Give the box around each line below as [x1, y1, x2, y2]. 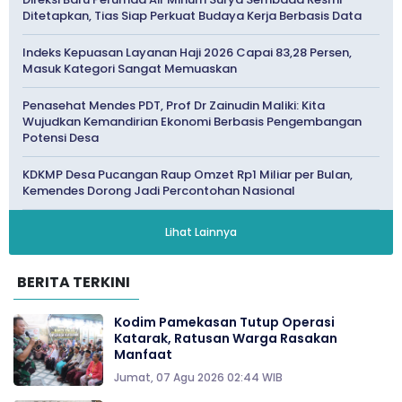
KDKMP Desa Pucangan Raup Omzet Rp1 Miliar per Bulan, [22, 166, 353, 184]
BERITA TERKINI [17, 272, 130, 293]
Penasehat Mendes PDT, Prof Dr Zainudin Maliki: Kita [22, 97, 325, 115]
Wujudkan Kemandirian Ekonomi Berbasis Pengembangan [22, 113, 362, 131]
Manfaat [114, 345, 172, 364]
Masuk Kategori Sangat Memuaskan [22, 60, 237, 78]
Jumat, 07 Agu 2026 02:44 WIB [114, 370, 283, 386]
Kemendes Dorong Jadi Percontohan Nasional [22, 182, 295, 200]
